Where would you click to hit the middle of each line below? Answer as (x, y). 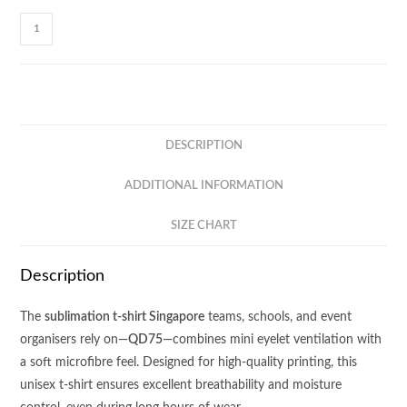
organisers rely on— (74, 339)
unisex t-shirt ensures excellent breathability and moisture (181, 385)
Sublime (42, 22)
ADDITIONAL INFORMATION (203, 185)
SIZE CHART (203, 225)
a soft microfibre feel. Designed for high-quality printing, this (189, 362)
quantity (43, 159)
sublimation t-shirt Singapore (125, 317)
